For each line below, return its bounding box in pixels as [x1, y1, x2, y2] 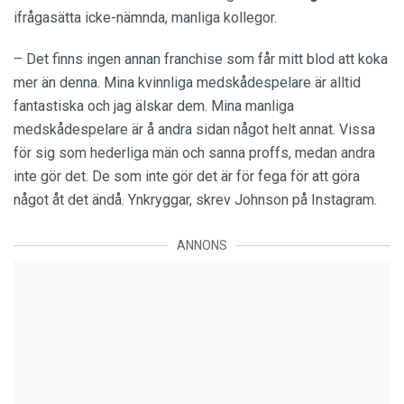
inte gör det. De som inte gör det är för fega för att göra [14, 168, 360, 185]
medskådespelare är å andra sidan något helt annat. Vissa [14, 121, 375, 138]
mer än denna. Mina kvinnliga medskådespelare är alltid [14, 74, 361, 91]
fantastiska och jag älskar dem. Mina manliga [14, 97, 294, 115]
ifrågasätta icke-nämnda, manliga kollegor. [14, 9, 277, 26]
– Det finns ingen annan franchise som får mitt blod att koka [14, 50, 388, 68]
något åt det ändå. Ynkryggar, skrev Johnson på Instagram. [14, 191, 377, 208]
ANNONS [177, 238, 227, 252]
